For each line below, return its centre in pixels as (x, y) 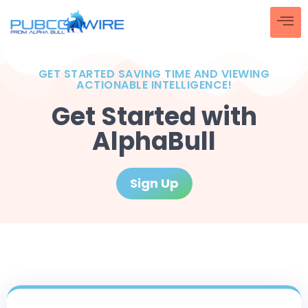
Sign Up (154, 183)
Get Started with (154, 117)
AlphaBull (154, 141)
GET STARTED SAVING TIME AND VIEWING (154, 74)
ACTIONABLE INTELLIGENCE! (154, 85)
